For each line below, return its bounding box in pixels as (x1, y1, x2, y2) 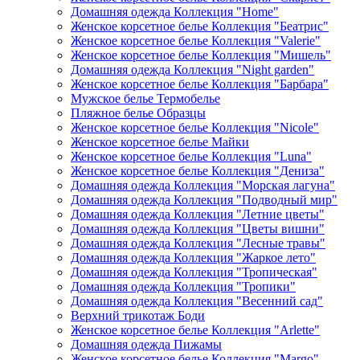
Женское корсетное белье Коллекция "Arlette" (71, 323, 320, 337)
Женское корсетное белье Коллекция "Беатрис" (71, 19, 329, 33)
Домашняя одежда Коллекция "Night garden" (71, 63, 314, 76)
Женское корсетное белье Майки (71, 135, 249, 149)
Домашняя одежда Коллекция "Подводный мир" (71, 193, 337, 207)
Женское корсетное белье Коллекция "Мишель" (71, 48, 331, 62)
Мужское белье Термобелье (71, 92, 220, 105)
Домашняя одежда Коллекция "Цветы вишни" (71, 222, 325, 235)
